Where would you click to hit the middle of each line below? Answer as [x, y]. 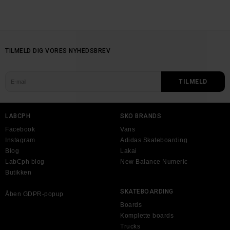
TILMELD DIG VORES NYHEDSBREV [58, 51]
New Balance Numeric [154, 162]
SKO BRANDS [141, 116]
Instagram [20, 140]
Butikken [18, 172]
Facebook [20, 129]
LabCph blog [25, 162]
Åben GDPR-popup [34, 194]
